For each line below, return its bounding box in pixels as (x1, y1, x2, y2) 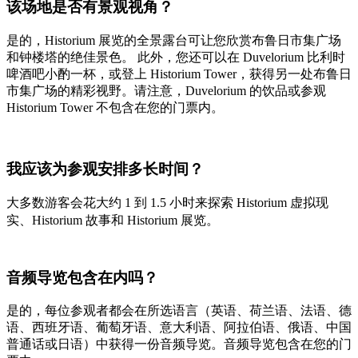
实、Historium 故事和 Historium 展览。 (6, 213, 219, 228)
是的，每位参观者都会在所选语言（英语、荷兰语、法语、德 (6, 304, 352, 318)
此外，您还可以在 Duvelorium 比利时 (137, 50, 345, 64)
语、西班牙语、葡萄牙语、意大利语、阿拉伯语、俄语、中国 (6, 320, 352, 335)
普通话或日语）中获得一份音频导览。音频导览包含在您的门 (6, 337, 352, 352)
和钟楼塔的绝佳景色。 (6, 50, 137, 64)
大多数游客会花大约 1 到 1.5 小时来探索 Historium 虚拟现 (6, 196, 328, 210)
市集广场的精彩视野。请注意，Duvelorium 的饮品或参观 (6, 83, 326, 97)
